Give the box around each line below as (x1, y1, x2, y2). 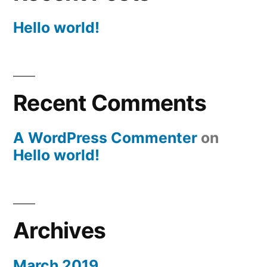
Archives (13, 217, 106, 244)
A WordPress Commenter (13, 129, 197, 147)
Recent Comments (13, 89, 206, 117)
